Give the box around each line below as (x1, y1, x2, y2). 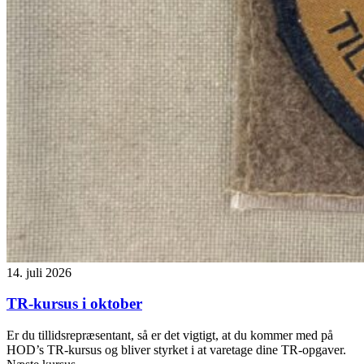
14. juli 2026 (6, 265, 71, 279)
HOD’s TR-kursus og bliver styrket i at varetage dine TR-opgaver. (6, 342, 346, 357)
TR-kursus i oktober (6, 295, 142, 313)
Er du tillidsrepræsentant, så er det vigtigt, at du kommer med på (6, 327, 333, 342)
